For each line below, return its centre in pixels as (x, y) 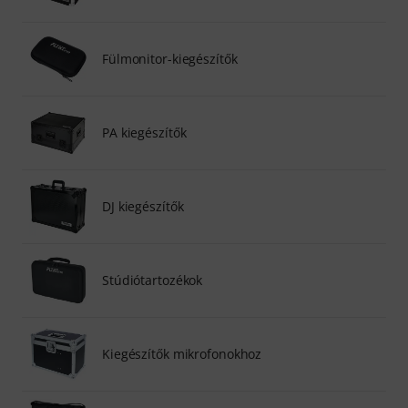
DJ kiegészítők (143, 206)
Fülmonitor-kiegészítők (170, 58)
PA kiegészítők (144, 132)
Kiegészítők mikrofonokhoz (182, 353)
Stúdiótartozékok (153, 280)
